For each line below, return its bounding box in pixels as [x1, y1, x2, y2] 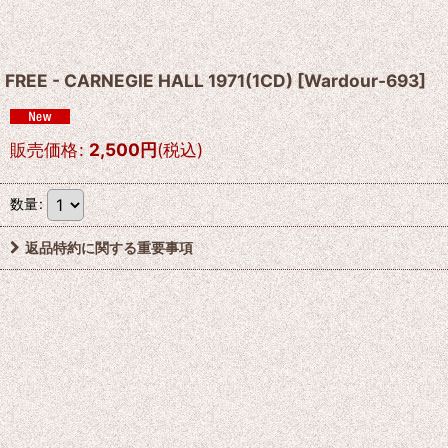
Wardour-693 [304, 70, 419, 91]
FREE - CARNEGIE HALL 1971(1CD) [5, 70, 293, 91]
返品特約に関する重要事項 [25, 239, 193, 256]
